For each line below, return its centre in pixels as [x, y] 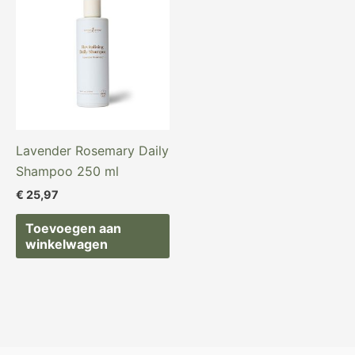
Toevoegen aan [73, 229]
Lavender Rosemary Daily [92, 151]
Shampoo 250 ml [67, 171]
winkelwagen [67, 244]
